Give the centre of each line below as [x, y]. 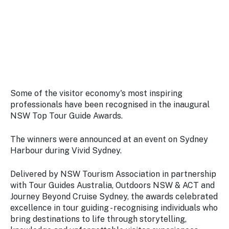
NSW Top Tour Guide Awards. [66, 116]
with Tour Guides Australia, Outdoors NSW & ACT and [112, 185]
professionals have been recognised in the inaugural [110, 105]
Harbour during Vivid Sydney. [66, 151]
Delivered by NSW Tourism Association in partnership [113, 174]
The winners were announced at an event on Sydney [109, 139]
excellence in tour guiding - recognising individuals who [114, 208]
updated [49, 14]
